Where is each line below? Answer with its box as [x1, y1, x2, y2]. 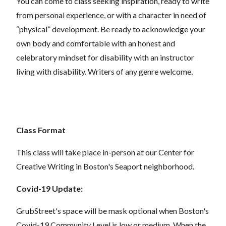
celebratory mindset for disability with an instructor [16, 52, 194, 62]
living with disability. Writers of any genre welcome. [16, 66, 193, 76]
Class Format [16, 125, 66, 135]
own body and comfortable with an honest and [16, 38, 175, 48]
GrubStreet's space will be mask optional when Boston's [16, 205, 209, 215]
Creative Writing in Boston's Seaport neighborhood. [16, 161, 194, 171]
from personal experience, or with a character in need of [16, 10, 206, 20]
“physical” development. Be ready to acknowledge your [16, 24, 205, 34]
